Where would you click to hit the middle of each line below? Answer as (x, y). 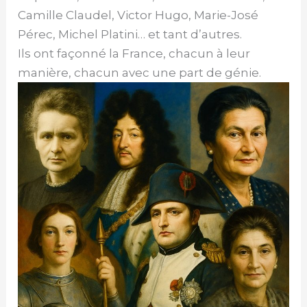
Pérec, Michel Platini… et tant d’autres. (130, 34)
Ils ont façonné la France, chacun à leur (134, 53)
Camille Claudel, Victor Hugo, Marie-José (138, 15)
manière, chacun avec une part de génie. (140, 72)
